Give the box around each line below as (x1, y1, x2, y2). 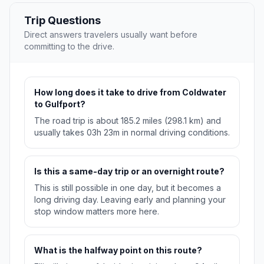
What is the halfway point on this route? (34, 245, 202, 255)
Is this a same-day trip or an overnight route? (34, 166, 225, 176)
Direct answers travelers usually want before (24, 29, 197, 39)
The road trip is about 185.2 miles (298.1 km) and (34, 115, 221, 126)
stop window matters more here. (34, 206, 159, 216)
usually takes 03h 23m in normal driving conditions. (34, 127, 230, 137)
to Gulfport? (34, 98, 85, 109)
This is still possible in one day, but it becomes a (34, 182, 221, 193)
